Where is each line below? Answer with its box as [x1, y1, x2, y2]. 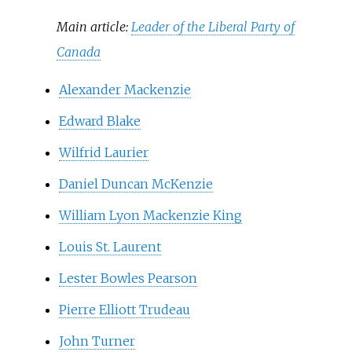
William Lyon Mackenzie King [58, 207, 242, 224]
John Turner [58, 333, 135, 350]
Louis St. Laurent [58, 239, 161, 255]
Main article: [57, 19, 132, 35]
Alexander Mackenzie [58, 82, 191, 98]
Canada [57, 44, 101, 60]
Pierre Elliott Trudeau [58, 302, 190, 318]
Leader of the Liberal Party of [131, 19, 295, 35]
